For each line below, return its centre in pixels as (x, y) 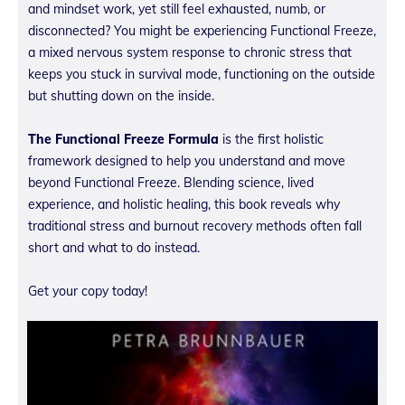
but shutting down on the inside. (121, 95)
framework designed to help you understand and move (187, 160)
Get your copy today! (88, 291)
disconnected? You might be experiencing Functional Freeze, (202, 30)
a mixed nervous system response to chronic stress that (190, 52)
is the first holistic (271, 139)
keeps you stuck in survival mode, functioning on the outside (202, 74)
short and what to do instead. (114, 247)
